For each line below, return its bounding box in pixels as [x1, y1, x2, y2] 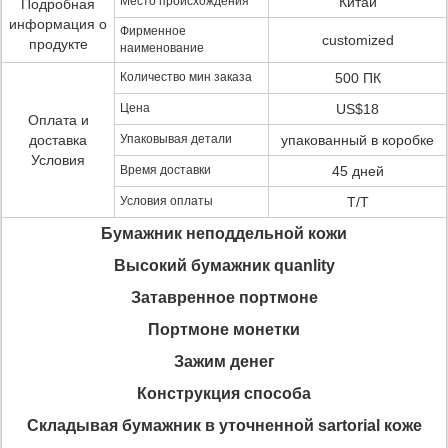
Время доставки [120, 163, 211, 177]
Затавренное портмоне [130, 289, 318, 306]
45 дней [331, 163, 384, 179]
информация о [9, 16, 107, 32]
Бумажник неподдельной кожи [101, 225, 347, 242]
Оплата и [27, 112, 89, 128]
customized [321, 32, 394, 48]
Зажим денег [173, 353, 275, 370]
